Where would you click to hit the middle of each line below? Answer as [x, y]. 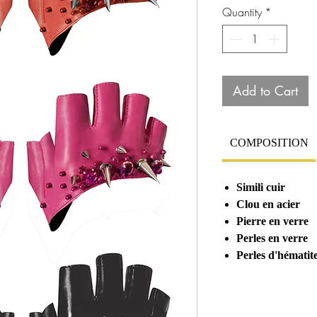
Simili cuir [261, 188]
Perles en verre [272, 238]
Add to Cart [265, 91]
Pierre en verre [272, 221]
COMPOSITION [269, 143]
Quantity [242, 12]
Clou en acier [268, 204]
